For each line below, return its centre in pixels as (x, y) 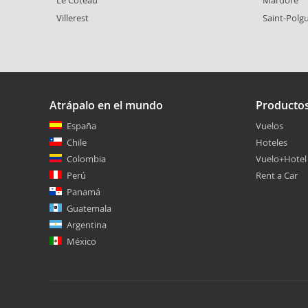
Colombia (86, 158)
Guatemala (89, 208)
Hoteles (272, 142)
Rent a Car (277, 175)
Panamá (84, 191)
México (81, 241)
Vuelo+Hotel (281, 158)
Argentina (87, 224)
